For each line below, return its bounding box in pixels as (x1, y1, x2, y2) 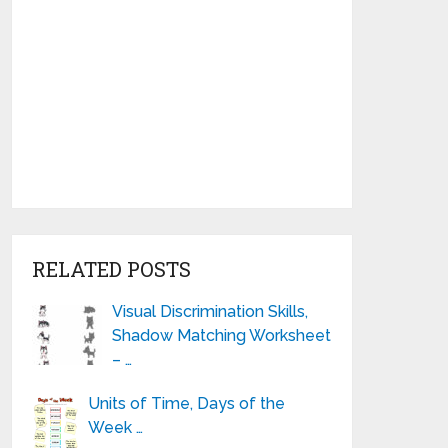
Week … (88, 418, 144, 437)
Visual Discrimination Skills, (112, 302, 309, 321)
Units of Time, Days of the (88, 394, 286, 413)
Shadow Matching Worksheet (112, 326, 332, 345)
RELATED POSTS (32, 256, 192, 282)
